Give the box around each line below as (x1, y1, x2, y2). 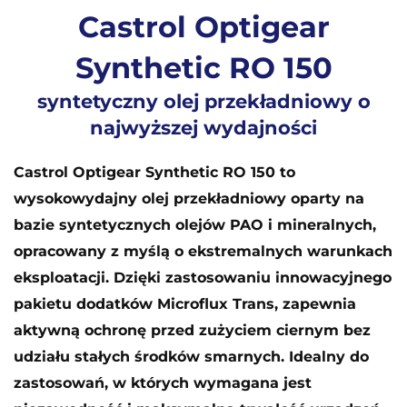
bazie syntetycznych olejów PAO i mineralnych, (14, 215, 376, 233)
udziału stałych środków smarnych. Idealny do (14, 347, 369, 365)
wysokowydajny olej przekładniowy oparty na (14, 189, 364, 207)
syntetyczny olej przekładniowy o (36, 90, 371, 114)
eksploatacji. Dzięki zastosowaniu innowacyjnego (14, 268, 392, 286)
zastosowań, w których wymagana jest (14, 373, 312, 392)
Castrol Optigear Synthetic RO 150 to (14, 163, 295, 181)
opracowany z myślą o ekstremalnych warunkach (14, 242, 392, 260)
